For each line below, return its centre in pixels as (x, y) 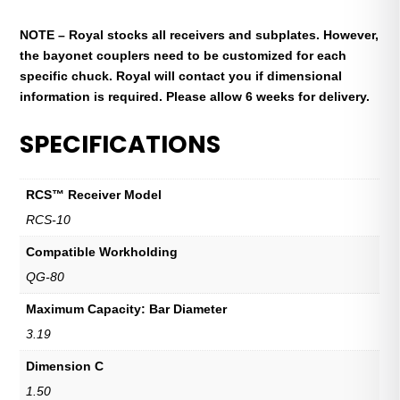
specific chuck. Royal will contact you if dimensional (181, 75)
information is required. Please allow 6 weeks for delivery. (195, 96)
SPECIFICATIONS (121, 144)
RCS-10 (49, 219)
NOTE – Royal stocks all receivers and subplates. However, (200, 34)
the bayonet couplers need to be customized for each (183, 55)
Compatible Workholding (102, 251)
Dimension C (65, 366)
